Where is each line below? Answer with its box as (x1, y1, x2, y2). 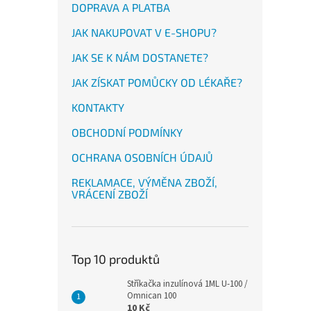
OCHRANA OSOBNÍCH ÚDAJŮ (72, 151, 213, 164)
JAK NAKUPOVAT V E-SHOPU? (72, 26, 217, 39)
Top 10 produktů (72, 251, 160, 267)
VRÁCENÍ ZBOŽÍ (72, 187, 148, 201)
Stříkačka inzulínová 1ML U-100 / (127, 278, 248, 290)
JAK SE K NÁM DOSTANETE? (72, 51, 208, 64)
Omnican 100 (127, 289, 176, 302)
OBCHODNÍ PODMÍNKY (72, 126, 183, 139)
